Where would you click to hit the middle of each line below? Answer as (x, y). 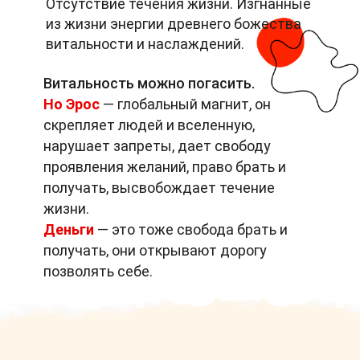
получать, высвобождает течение (159, 188)
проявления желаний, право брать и (165, 167)
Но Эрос (72, 104)
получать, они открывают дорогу (155, 250)
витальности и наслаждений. (145, 44)
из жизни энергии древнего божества (174, 24)
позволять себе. (98, 271)
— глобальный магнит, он (187, 104)
